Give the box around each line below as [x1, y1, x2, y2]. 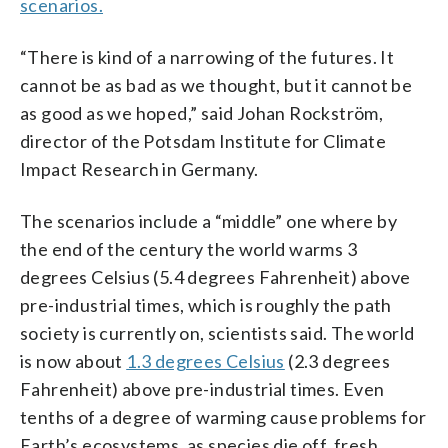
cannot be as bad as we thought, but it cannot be [20, 73, 413, 96]
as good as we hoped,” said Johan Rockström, [20, 101, 384, 124]
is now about [20, 349, 127, 372]
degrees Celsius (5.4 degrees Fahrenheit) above [20, 265, 411, 288]
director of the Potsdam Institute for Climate [20, 129, 386, 152]
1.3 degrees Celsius [126, 349, 285, 372]
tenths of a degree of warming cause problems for [20, 405, 427, 428]
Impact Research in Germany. [20, 157, 259, 180]
